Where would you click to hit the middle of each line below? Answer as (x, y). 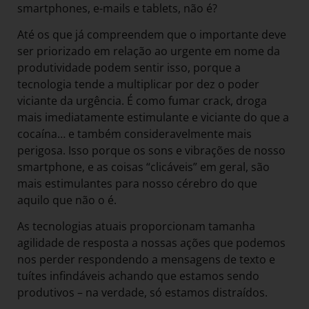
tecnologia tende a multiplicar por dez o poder (138, 84)
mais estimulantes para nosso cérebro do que (137, 183)
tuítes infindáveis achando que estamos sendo (138, 276)
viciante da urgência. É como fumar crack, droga (142, 100)
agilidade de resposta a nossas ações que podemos (151, 243)
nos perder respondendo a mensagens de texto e (146, 260)
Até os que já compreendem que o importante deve (152, 34)
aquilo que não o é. (68, 200)
